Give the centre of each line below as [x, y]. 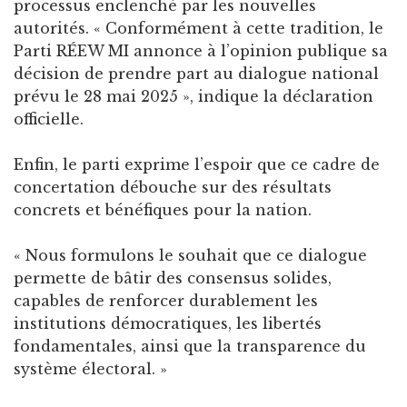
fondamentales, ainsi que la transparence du [190, 346]
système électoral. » [90, 368]
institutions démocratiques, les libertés [168, 323]
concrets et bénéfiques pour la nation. [163, 209]
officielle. [49, 119]
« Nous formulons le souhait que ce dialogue [190, 255]
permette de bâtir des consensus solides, [173, 278]
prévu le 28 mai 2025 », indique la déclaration [194, 96]
